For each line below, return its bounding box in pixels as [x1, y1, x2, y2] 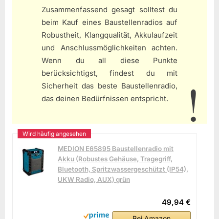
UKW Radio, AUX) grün [58, 175, 130, 183]
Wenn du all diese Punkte [42, 56, 177, 66]
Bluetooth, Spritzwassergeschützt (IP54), [58, 165, 188, 173]
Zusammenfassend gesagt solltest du [42, 5, 177, 15]
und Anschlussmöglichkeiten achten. [42, 43, 177, 53]
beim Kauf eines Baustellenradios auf [42, 18, 177, 27]
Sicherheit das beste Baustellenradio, [42, 81, 177, 91]
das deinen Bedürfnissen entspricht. [42, 94, 168, 104]
